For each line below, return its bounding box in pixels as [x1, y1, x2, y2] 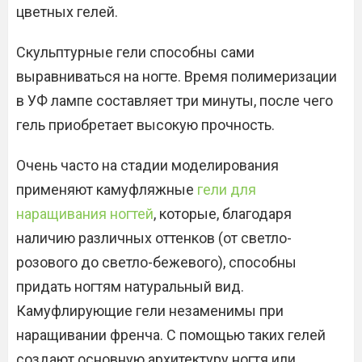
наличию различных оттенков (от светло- [16, 229, 292, 246]
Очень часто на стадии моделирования [16, 157, 279, 174]
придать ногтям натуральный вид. [16, 278, 244, 295]
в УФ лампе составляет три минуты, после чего [16, 92, 333, 109]
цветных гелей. [16, 3, 118, 20]
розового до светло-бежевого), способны [16, 254, 297, 271]
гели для [197, 181, 256, 198]
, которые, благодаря [154, 205, 292, 222]
